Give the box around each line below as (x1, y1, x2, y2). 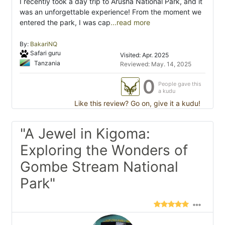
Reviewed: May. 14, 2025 (120, 60, 191, 68)
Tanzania (33, 59, 60, 67)
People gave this (158, 80, 201, 88)
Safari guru (30, 49, 61, 57)
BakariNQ (30, 40, 57, 48)
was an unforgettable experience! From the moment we (20, 8, 201, 17)
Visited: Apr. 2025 (120, 51, 169, 59)
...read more (110, 18, 150, 27)
